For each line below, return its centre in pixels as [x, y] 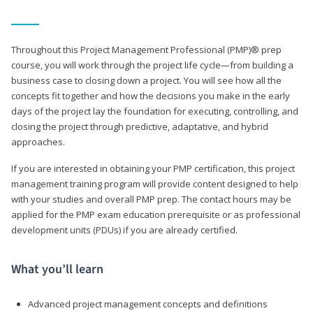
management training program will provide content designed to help [155, 183]
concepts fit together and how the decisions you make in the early [151, 95]
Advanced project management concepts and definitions [148, 304]
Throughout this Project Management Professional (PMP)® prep [146, 49]
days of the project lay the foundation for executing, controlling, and [155, 111]
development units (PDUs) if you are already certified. [124, 230]
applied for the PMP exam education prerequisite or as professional [156, 214]
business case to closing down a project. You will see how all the [146, 80]
